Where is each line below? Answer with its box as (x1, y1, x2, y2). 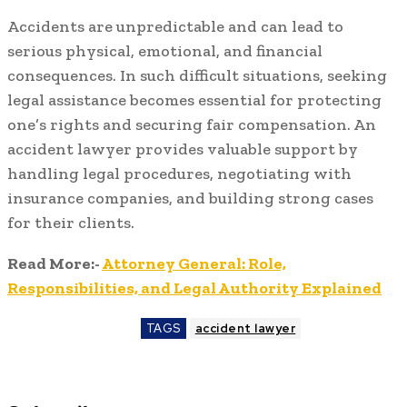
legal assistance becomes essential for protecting (7, 89, 382, 110)
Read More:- (7, 253, 102, 273)
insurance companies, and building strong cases (7, 187, 373, 208)
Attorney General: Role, (102, 253, 286, 273)
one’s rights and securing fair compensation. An (7, 114, 376, 134)
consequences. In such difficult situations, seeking (7, 65, 387, 85)
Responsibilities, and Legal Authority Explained (7, 277, 382, 298)
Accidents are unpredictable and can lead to (7, 15, 343, 36)
